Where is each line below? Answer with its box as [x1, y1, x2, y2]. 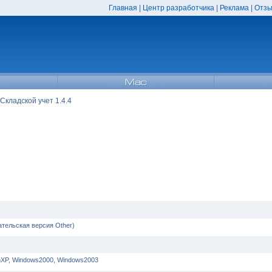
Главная [108, 4, 137, 12]
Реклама [219, 4, 249, 12]
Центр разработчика [142, 4, 214, 12]
